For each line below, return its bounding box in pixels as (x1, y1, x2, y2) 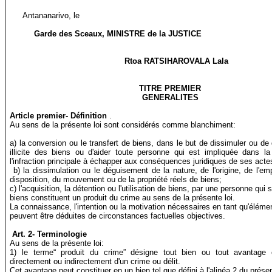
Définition (70, 111, 107, 121)
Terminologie (37, 229, 87, 239)
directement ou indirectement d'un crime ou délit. (10, 257, 181, 267)
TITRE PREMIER (139, 84, 201, 93)
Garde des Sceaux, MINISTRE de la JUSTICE (33, 29, 202, 39)
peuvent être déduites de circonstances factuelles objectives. (10, 211, 226, 221)
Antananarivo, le (22, 11, 80, 21)
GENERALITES (141, 93, 199, 103)
